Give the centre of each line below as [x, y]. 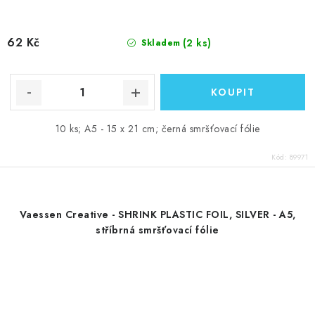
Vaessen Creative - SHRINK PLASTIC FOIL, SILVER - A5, [157, 214]
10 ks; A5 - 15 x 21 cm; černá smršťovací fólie [157, 129]
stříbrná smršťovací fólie [157, 230]
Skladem [159, 43]
